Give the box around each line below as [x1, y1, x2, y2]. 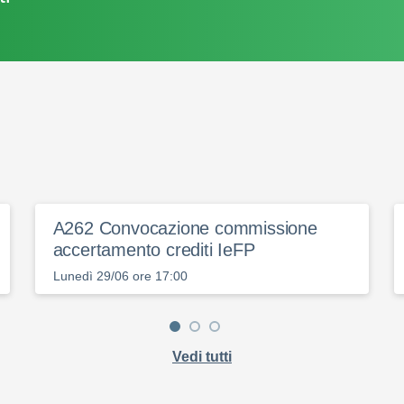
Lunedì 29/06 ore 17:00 [52, 269, 188, 283]
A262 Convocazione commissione [52, 218, 317, 238]
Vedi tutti [172, 349, 232, 364]
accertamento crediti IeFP [52, 240, 255, 260]
